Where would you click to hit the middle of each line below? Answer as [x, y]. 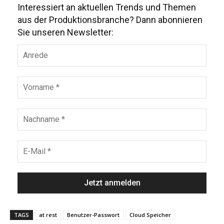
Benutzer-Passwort [93, 215]
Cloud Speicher [150, 215]
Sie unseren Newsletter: [65, 32]
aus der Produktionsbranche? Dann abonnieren [110, 19]
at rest [48, 215]
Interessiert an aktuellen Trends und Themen [107, 7]
